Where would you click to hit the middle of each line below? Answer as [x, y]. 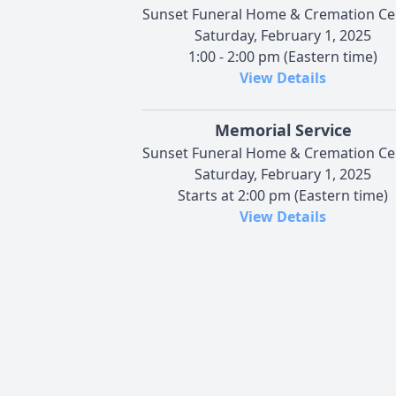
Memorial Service [283, 129]
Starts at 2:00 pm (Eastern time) [283, 195]
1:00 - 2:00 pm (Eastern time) [283, 56]
